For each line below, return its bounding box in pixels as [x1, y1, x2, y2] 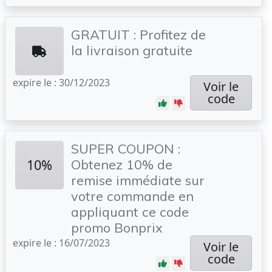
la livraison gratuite [71, 42, 192, 58]
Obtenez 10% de [71, 156, 172, 172]
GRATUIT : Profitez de [71, 26, 206, 42]
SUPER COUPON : [71, 140, 180, 157]
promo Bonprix [71, 219, 163, 236]
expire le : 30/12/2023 [13, 76, 110, 89]
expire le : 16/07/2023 [13, 236, 110, 250]
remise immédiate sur [71, 172, 205, 188]
